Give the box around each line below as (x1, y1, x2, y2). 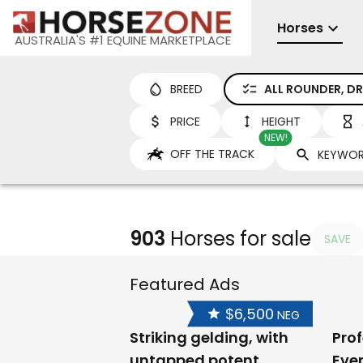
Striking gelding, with (130, 327, 288, 348)
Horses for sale (170, 225, 311, 253)
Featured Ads (130, 273, 240, 297)
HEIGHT (262, 113, 301, 130)
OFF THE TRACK (170, 146, 254, 162)
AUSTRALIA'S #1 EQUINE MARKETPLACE (14, 32, 231, 49)
